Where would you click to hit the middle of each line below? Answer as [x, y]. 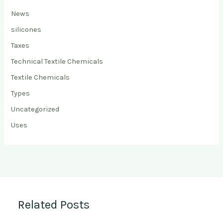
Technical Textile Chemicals [57, 61]
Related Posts [54, 204]
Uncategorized [35, 109]
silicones [26, 29]
